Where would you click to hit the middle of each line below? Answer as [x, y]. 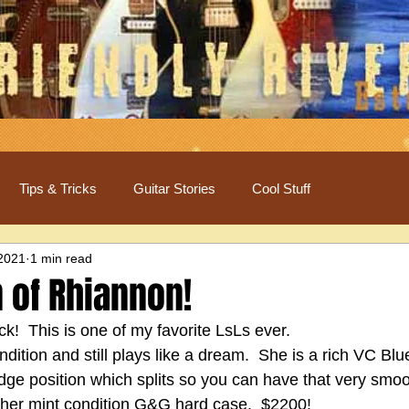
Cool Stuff [281, 188]
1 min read [61, 258]
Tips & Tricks [58, 188]
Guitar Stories [174, 188]
